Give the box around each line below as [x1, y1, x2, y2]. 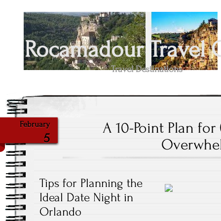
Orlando [39, 205, 81, 219]
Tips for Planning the [39, 176, 143, 190]
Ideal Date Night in [39, 190, 133, 204]
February [20, 120, 50, 129]
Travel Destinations [111, 64, 183, 74]
